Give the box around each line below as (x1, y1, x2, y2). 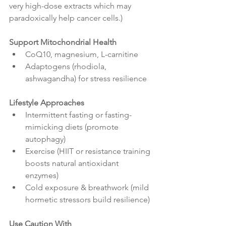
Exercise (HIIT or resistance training (25, 146, 152, 156)
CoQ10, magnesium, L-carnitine (25, 49, 138, 60)
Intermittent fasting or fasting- (25, 110, 132, 120)
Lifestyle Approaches (9, 98, 84, 108)
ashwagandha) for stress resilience (25, 74, 147, 84)
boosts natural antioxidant (25, 158, 121, 168)
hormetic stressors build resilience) (25, 195, 150, 205)
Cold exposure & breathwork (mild (25, 183, 151, 193)
